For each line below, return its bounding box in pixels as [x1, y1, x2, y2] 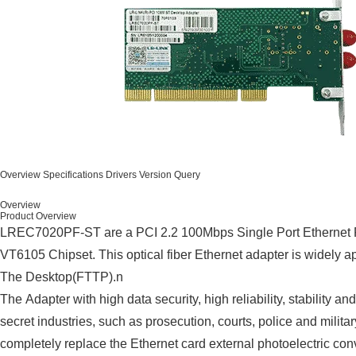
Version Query [139, 169, 200, 180]
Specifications [43, 169, 103, 180]
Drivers [106, 169, 137, 180]
